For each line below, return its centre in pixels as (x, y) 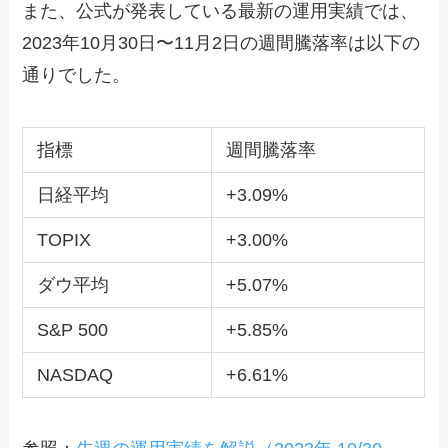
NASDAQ (74, 374)
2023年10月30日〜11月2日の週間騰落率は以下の (221, 42)
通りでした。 (76, 74)
